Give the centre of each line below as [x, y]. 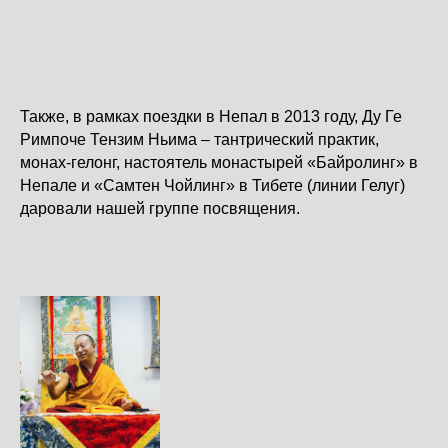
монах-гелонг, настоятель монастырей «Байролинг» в [219, 163]
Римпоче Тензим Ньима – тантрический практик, [199, 140]
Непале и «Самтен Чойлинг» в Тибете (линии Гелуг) [212, 186]
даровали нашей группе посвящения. [160, 209]
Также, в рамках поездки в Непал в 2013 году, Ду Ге [211, 117]
